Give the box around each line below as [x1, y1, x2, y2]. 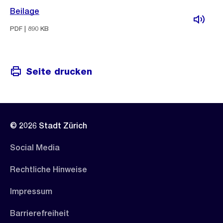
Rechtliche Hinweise [10, 165, 87, 174]
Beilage [10, 6, 39, 16]
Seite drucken [26, 66, 92, 77]
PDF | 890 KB [10, 25, 49, 32]
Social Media [10, 143, 60, 152]
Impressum [10, 187, 52, 196]
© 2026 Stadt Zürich [10, 121, 87, 130]
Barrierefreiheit [10, 209, 69, 218]
